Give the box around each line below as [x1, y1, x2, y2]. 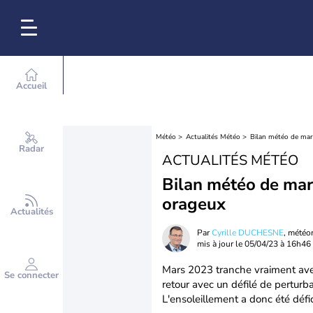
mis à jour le [197, 238, 245, 249]
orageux [162, 193, 226, 215]
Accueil [16, 80, 47, 92]
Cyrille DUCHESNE [212, 227, 284, 238]
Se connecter [4, 269, 59, 282]
